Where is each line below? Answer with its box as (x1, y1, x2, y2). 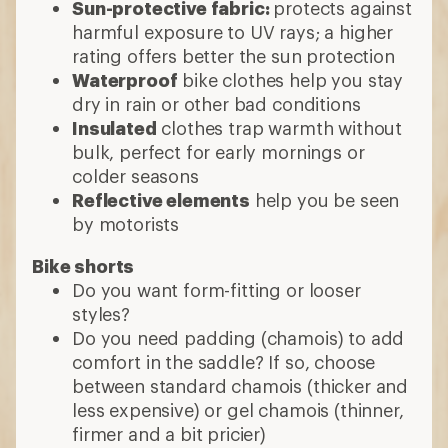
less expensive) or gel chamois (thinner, (72, 398, 404, 421)
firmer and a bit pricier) (72, 422, 266, 445)
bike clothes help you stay (177, 68, 404, 91)
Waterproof (72, 68, 178, 91)
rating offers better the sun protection (72, 44, 395, 67)
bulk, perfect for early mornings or (72, 140, 365, 163)
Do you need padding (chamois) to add (72, 326, 405, 349)
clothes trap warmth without (156, 116, 403, 139)
